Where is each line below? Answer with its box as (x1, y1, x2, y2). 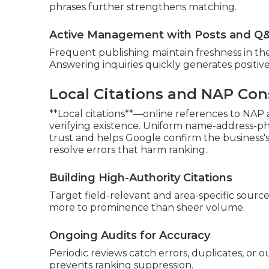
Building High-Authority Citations (49, 171, 232, 184)
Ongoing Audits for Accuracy (49, 228, 210, 242)
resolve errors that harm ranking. (49, 144, 207, 156)
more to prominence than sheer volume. (49, 201, 245, 213)
